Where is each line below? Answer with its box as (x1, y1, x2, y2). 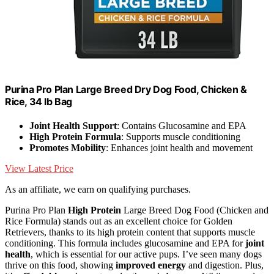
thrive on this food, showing (5, 259, 116, 270)
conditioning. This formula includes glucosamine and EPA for (5, 237, 245, 248)
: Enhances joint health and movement (106, 142, 253, 153)
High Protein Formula (29, 131, 121, 142)
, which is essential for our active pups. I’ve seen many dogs (31, 248, 262, 259)
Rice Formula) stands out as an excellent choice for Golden (5, 215, 232, 226)
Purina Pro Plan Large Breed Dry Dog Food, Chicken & (5, 83, 247, 95)
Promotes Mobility (29, 142, 106, 153)
